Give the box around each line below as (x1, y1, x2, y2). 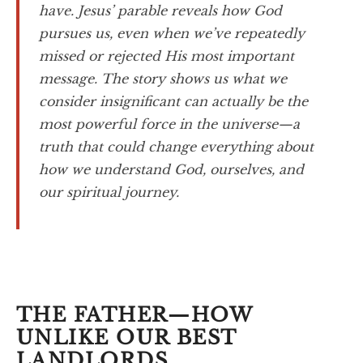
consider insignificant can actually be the (39, 93, 308, 109)
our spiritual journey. (39, 184, 179, 200)
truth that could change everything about (39, 139, 314, 155)
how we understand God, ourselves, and (39, 161, 304, 177)
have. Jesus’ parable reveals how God (39, 2, 282, 19)
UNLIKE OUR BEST (16, 326, 237, 349)
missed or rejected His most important (39, 48, 294, 64)
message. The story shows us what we (39, 70, 287, 87)
